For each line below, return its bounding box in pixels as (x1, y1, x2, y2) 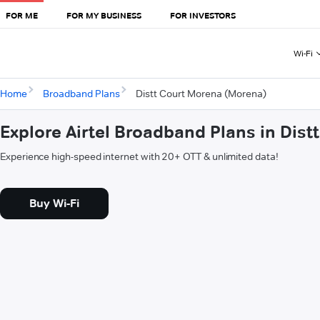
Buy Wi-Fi (29, 196, 79, 211)
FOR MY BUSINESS (66, 9, 141, 21)
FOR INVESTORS (170, 9, 236, 21)
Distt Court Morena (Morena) (135, 87, 266, 101)
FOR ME (6, 9, 38, 21)
